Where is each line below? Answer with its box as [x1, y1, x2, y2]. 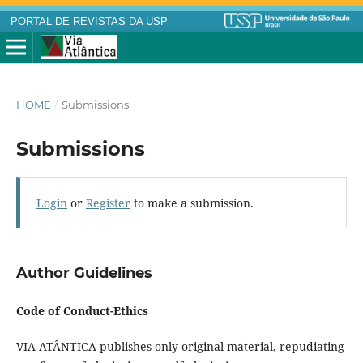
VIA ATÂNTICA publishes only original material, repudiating [15, 338, 344, 354]
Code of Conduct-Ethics [15, 302, 148, 318]
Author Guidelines [15, 263, 152, 282]
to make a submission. [130, 194, 254, 211]
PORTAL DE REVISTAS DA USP [10, 16, 168, 28]
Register [85, 194, 130, 211]
